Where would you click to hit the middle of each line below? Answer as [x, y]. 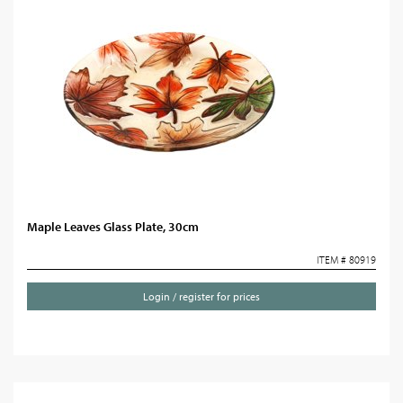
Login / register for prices [201, 296]
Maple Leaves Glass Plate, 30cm [113, 227]
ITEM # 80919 [346, 260]
